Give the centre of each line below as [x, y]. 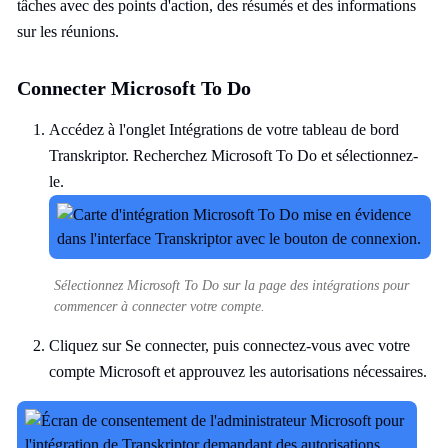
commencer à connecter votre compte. [159, 306]
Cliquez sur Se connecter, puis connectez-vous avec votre [229, 345]
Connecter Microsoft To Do [134, 88]
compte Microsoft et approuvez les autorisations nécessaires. [238, 371]
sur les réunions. [68, 31]
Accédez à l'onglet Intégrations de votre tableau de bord [224, 129]
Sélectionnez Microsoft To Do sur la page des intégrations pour [231, 285]
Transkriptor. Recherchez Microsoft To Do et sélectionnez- [233, 155]
